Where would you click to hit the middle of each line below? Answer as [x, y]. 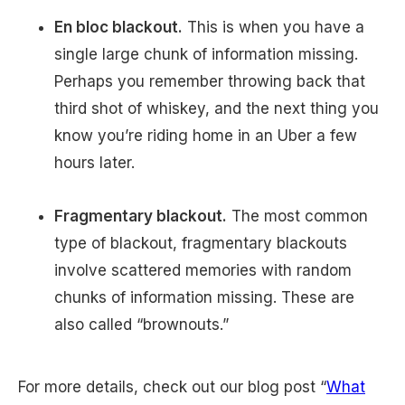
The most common [297, 217]
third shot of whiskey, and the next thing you [217, 109]
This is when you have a [273, 28]
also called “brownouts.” [141, 325]
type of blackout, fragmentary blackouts [201, 244]
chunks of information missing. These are [204, 298]
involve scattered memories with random [203, 271]
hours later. [99, 163]
